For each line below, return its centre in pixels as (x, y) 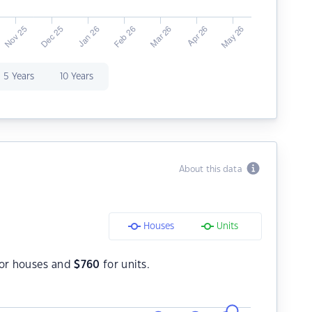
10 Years (76, 77)
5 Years (18, 77)
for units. (125, 265)
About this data (212, 169)
